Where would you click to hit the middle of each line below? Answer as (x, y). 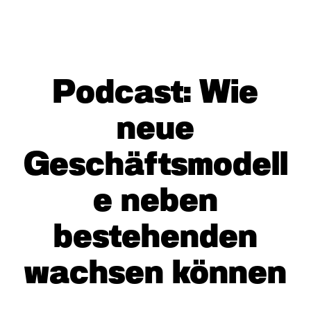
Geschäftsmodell (155, 166)
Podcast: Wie (155, 93)
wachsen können (155, 274)
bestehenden (155, 238)
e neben (155, 202)
